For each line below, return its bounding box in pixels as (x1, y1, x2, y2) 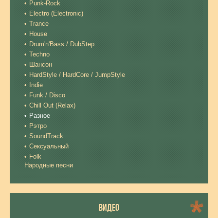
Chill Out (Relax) (29, 102, 75, 109)
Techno (29, 51, 50, 58)
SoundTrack (29, 132, 63, 140)
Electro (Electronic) (29, 10, 83, 17)
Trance (29, 20, 49, 27)
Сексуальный (29, 143, 69, 150)
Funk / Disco (29, 91, 65, 99)
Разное (29, 112, 50, 119)
